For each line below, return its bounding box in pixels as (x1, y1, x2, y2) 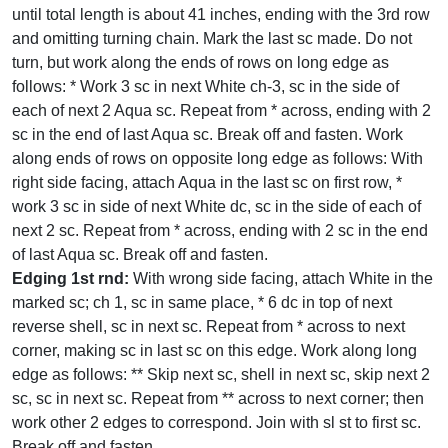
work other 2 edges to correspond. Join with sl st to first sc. (12, 414, 421, 431)
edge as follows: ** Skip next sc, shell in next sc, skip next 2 (12, 366, 430, 383)
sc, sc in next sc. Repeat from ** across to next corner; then (12, 390, 424, 407)
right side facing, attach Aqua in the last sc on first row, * (12, 174, 402, 191)
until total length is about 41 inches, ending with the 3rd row (12, 6, 430, 23)
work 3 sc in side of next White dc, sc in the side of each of (12, 198, 421, 215)
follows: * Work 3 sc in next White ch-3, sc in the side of (12, 78, 399, 95)
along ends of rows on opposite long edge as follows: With (12, 150, 423, 167)
